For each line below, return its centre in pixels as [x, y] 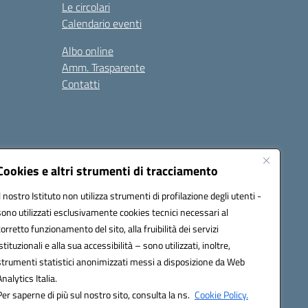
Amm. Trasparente [103, 67]
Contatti [81, 84]
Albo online [88, 51]
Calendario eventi [102, 23]
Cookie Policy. [221, 295]
